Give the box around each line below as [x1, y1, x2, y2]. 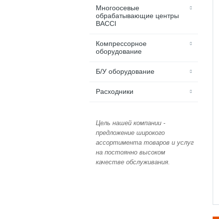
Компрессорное [96, 40, 147, 48]
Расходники [96, 88, 133, 96]
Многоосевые [96, 4, 139, 12]
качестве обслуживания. [96, 158, 170, 166]
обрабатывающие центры [96, 12, 179, 20]
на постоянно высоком [96, 149, 165, 156]
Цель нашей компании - [96, 119, 165, 127]
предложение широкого [96, 129, 165, 137]
